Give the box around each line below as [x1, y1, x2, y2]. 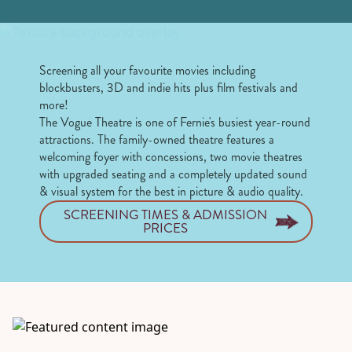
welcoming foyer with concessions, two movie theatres [39, 148, 302, 167]
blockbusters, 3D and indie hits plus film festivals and [39, 79, 298, 97]
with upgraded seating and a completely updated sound [39, 165, 307, 184]
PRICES [143, 218, 189, 238]
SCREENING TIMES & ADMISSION [64, 205, 268, 225]
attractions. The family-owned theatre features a [39, 130, 274, 149]
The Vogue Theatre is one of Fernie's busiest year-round [39, 113, 310, 132]
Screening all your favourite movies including [39, 61, 255, 80]
